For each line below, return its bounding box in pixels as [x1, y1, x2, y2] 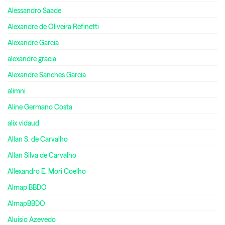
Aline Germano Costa [8, 103, 72, 111]
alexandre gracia [8, 55, 56, 63]
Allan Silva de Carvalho [8, 151, 76, 160]
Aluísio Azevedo [8, 215, 56, 224]
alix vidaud [8, 119, 39, 128]
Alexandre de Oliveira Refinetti [8, 23, 99, 31]
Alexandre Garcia [8, 39, 59, 47]
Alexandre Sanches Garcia [8, 71, 86, 79]
